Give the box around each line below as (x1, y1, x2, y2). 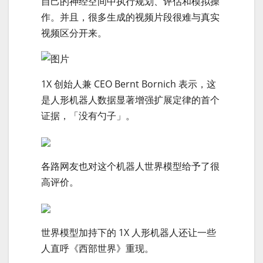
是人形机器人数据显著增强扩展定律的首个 (41, 93, 220, 106)
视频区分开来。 (41, 26, 107, 39)
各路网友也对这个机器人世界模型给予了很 (41, 160, 220, 173)
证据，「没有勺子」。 (41, 109, 135, 122)
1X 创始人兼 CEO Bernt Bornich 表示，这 (41, 77, 216, 90)
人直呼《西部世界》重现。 (41, 242, 154, 255)
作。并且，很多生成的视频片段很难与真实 (41, 10, 220, 23)
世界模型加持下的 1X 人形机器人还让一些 (41, 226, 216, 239)
